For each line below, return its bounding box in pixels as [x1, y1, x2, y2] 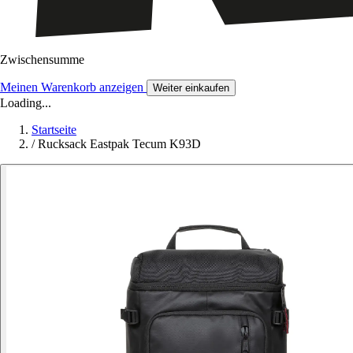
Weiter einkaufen [153, 82, 229, 95]
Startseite [32, 123, 76, 137]
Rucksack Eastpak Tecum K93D [38, 137, 201, 151]
